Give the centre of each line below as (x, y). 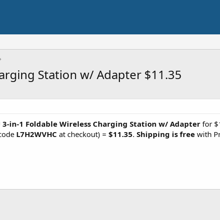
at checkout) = (83, 134)
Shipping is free (166, 134)
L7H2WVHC (37, 134)
